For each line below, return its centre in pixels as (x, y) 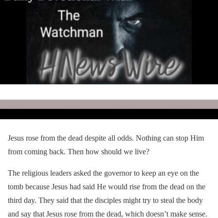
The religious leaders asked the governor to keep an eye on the (103, 173)
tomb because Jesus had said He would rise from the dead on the (107, 186)
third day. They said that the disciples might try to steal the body (105, 200)
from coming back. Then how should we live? (79, 151)
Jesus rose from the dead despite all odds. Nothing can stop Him (106, 138)
